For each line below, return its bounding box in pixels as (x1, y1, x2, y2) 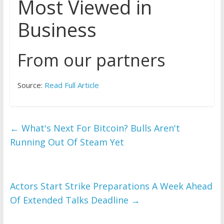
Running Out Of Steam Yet (9, 136, 124, 148)
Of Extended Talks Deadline (9, 194, 131, 206)
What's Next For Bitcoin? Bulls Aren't (18, 122, 180, 134)
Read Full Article (44, 80, 99, 90)
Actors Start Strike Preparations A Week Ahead (9, 180, 212, 192)
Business (17, 16, 96, 43)
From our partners (17, 48, 165, 72)
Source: (17, 80, 44, 90)
